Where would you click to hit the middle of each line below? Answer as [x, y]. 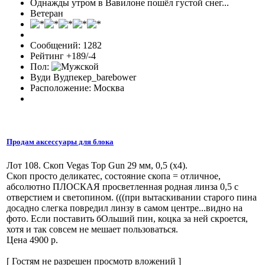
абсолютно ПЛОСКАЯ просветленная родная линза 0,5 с [122, 186]
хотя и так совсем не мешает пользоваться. [92, 229]
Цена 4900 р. [32, 240]
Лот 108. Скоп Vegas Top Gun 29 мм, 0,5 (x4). [97, 165]
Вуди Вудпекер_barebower [83, 77]
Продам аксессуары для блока [60, 142]
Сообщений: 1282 [66, 46]
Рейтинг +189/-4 [63, 56]
